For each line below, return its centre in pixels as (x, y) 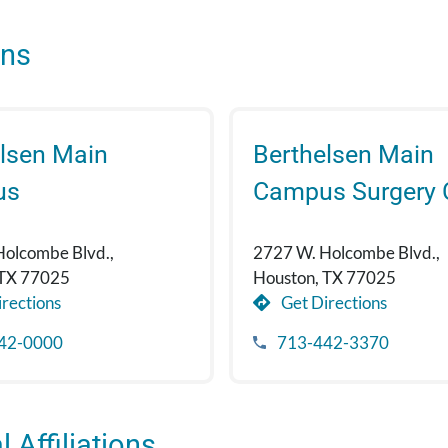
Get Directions (332, 303)
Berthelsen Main (343, 155)
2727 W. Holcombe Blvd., (346, 253)
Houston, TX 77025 (324, 278)
